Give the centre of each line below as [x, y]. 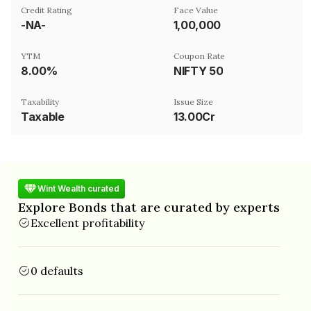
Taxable [43, 116]
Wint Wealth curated [78, 188]
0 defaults [57, 270]
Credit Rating [47, 10]
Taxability [40, 101]
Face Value [196, 10]
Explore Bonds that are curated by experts [149, 207]
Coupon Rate [199, 56]
